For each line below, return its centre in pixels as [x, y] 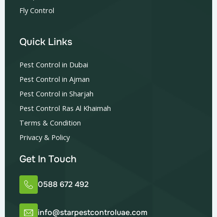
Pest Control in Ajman [54, 79]
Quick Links [46, 42]
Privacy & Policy [45, 137]
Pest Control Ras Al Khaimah [65, 108]
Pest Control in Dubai [54, 65]
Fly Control [37, 10]
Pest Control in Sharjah [56, 94]
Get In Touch [48, 159]
